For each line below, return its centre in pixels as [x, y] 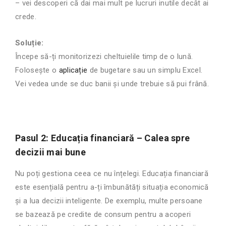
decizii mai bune [50, 152]
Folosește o [37, 70]
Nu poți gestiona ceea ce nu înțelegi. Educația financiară [112, 174]
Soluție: [30, 43]
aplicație [73, 70]
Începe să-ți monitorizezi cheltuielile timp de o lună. [104, 57]
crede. [26, 17]
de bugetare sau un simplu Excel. [145, 70]
